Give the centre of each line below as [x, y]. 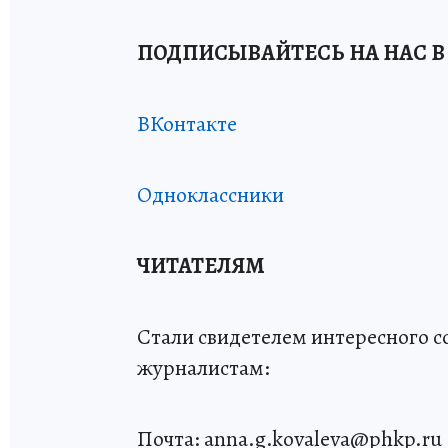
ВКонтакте [187, 124]
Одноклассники [210, 195]
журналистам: [203, 368]
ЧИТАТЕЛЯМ [201, 266]
